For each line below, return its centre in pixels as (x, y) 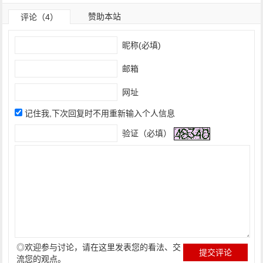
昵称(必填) (141, 45)
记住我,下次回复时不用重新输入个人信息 (100, 113)
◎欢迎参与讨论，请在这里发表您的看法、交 (99, 247)
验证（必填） (146, 133)
